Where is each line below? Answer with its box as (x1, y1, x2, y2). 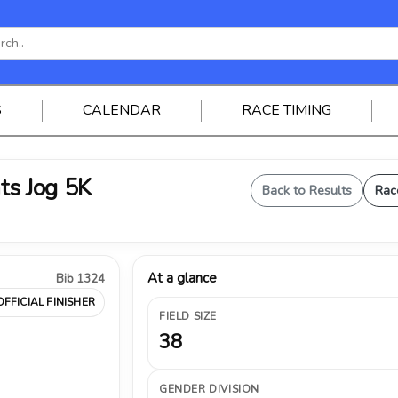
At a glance (147, 269, 217, 287)
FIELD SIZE (159, 309, 217, 323)
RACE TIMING (241, 100, 331, 120)
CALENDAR (82, 100, 161, 120)
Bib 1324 (56, 271, 105, 287)
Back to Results (262, 181, 352, 199)
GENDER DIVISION (159, 382, 259, 396)
